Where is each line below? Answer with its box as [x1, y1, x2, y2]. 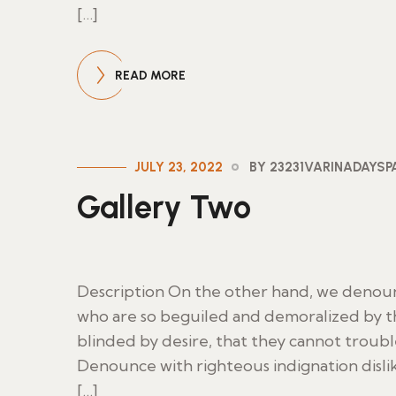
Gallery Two [77, 188, 251, 226]
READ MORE [115, 68, 186, 83]
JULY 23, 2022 [134, 159, 223, 175]
